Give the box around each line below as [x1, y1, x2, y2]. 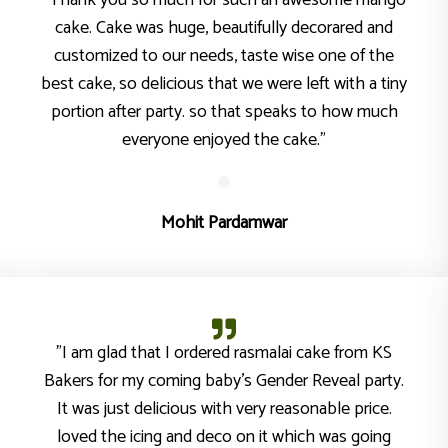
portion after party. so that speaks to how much [50, 97, 398, 127]
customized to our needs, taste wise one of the [54, 41, 394, 71]
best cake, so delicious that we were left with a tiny [41, 69, 407, 99]
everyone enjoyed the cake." [122, 125, 326, 155]
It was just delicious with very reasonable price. [56, 394, 392, 424]
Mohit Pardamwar [161, 208, 287, 238]
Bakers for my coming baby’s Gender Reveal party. [44, 366, 404, 396]
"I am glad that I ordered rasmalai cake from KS [56, 338, 392, 368]
